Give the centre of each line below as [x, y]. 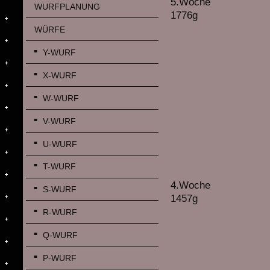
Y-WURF [59, 53]
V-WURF [59, 121]
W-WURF [61, 98]
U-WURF [60, 144]
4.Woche [191, 185]
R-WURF [60, 212]
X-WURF [59, 75]
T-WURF [59, 167]
